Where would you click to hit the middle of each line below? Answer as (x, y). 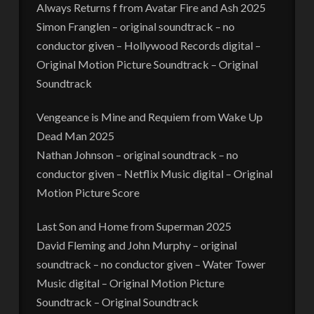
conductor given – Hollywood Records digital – (148, 45)
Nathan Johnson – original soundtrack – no (137, 154)
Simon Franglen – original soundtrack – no (135, 26)
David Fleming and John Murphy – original (136, 245)
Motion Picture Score (88, 192)
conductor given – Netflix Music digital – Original (154, 173)
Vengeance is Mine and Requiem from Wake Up (149, 116)
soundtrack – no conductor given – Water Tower (151, 264)
